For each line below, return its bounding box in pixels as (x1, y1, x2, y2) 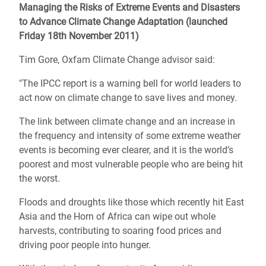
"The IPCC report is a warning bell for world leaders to (19, 78, 241, 89)
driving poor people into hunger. (19, 239, 151, 251)
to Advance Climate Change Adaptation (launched (19, 16, 227, 27)
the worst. (19, 173, 60, 184)
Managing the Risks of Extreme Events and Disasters (19, 2, 240, 13)
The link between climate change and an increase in (19, 116, 235, 127)
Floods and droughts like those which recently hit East (19, 197, 244, 208)
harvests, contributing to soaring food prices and (19, 225, 221, 236)
